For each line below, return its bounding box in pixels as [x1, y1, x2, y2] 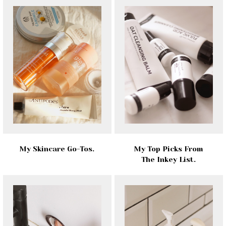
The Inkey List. [141, 155, 196, 163]
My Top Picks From [134, 144, 203, 153]
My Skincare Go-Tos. [20, 144, 95, 153]
